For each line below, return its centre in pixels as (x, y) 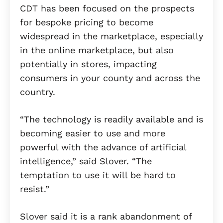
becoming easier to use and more (93, 133)
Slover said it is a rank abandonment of (106, 217)
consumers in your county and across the (110, 78)
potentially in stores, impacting (88, 64)
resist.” (35, 189)
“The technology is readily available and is (111, 119)
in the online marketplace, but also (97, 50)
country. (38, 92)
